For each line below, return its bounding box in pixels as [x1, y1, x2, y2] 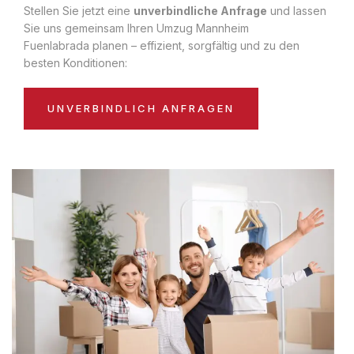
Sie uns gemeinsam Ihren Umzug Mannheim [24, 21, 249, 35]
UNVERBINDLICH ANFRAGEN [47, 101, 235, 115]
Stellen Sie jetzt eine [24, 3, 134, 17]
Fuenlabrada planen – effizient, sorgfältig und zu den [24, 38, 299, 52]
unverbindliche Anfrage [134, 3, 267, 17]
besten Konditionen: [24, 55, 127, 70]
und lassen [267, 3, 326, 17]
